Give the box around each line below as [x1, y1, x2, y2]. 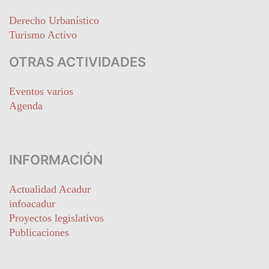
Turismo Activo [9, 29, 77, 41]
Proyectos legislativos [9, 212, 104, 224]
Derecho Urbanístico [9, 14, 99, 26]
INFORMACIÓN [9, 152, 103, 168]
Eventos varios [9, 85, 73, 97]
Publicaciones [9, 226, 69, 238]
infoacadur [9, 198, 55, 210]
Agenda [9, 100, 43, 112]
